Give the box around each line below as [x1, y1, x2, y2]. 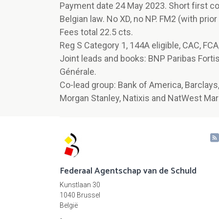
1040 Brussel [60, 191, 100, 199]
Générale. [60, 66, 96, 77]
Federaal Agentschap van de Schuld [60, 164, 197, 179]
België [60, 201, 78, 210]
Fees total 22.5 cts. [60, 27, 133, 38]
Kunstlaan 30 [60, 181, 100, 189]
